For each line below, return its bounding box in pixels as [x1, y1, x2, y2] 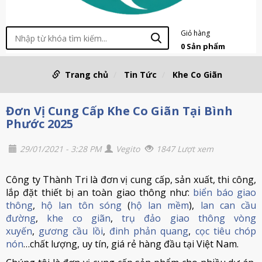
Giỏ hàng [180, 28, 210, 38]
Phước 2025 [6, 116, 73, 132]
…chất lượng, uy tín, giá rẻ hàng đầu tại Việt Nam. [23, 237, 239, 250]
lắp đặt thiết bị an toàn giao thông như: [6, 186, 194, 199]
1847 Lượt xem [156, 143, 213, 154]
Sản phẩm [186, 41, 225, 51]
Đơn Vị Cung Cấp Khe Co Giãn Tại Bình [6, 103, 233, 119]
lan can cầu [200, 199, 257, 212]
